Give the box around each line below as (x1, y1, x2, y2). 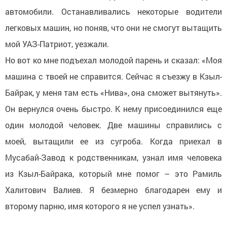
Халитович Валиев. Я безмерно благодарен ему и (5, 184, 222, 195)
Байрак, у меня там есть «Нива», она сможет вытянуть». (5, 87, 222, 98)
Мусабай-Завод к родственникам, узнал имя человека (5, 152, 222, 163)
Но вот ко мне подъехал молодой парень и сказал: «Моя (5, 54, 222, 65)
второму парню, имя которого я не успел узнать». (5, 200, 195, 211)
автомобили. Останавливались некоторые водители (5, 6, 222, 17)
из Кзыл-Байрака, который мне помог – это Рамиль (5, 168, 222, 179)
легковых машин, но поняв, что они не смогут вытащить (5, 22, 222, 33)
